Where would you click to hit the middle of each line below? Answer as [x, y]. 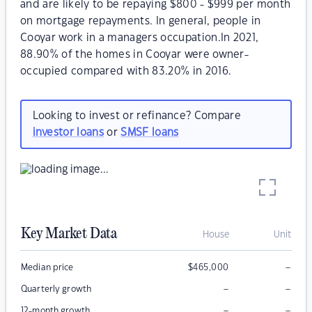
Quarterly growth [56, 289]
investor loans [68, 132]
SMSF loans [150, 132]
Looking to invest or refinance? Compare [136, 116]
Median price [47, 268]
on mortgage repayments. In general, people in [141, 21]
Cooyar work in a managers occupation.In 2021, [140, 38]
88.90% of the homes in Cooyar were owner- [135, 55]
